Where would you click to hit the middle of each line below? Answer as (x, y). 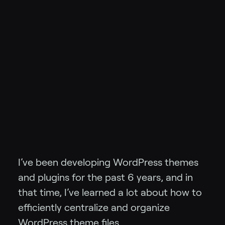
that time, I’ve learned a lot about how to (110, 193)
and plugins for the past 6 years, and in (105, 178)
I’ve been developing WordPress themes (108, 162)
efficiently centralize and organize (94, 208)
